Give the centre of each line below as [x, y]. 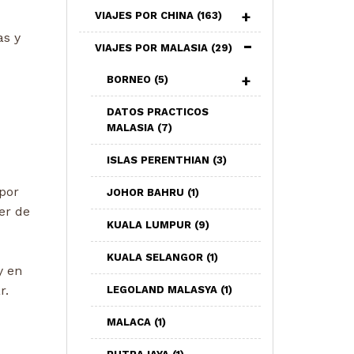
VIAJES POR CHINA [145, 15]
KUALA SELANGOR [156, 257]
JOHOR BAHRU [147, 192]
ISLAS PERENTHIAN [159, 160]
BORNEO [130, 79]
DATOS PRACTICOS [157, 112]
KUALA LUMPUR [150, 225]
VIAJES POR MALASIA [153, 48]
